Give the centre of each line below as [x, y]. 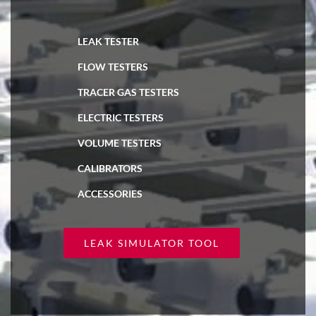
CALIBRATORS [110, 169]
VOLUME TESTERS [120, 143]
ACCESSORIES [110, 194]
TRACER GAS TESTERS [128, 92]
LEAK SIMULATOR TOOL [152, 243]
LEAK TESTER [108, 42]
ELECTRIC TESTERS [121, 118]
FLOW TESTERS [113, 67]
